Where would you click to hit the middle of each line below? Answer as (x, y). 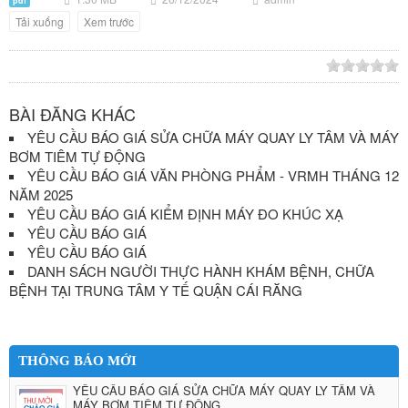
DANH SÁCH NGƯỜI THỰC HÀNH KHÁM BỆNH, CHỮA (201, 271)
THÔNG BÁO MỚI (77, 361)
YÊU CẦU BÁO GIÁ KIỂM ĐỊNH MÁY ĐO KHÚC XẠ (185, 214)
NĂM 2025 (41, 194)
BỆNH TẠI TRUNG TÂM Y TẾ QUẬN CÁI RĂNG (156, 290)
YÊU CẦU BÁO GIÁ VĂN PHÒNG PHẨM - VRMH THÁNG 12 (213, 175)
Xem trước (109, 21)
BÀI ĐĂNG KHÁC (72, 114)
